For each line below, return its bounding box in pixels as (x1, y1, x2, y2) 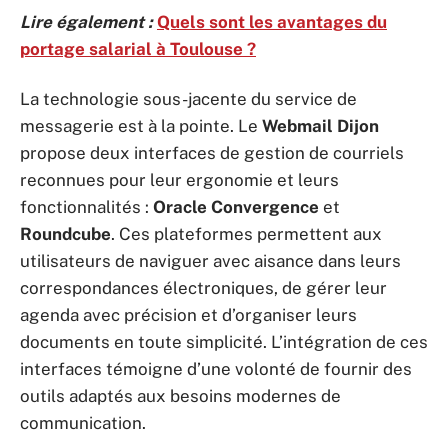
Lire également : (20, 12, 153, 32)
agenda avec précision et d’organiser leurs (20, 304, 357, 325)
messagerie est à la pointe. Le (20, 115, 262, 136)
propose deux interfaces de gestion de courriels (20, 142, 404, 163)
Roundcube (20, 223, 111, 244)
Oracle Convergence (153, 196, 319, 217)
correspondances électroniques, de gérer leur (20, 277, 387, 298)
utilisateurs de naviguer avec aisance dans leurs (20, 250, 401, 271)
